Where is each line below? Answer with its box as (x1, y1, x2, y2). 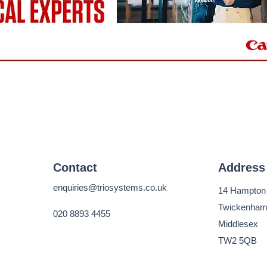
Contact (53, 161, 97, 174)
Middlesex (218, 219, 258, 229)
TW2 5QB (218, 235, 257, 246)
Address (218, 161, 265, 174)
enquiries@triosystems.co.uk (53, 182, 167, 193)
